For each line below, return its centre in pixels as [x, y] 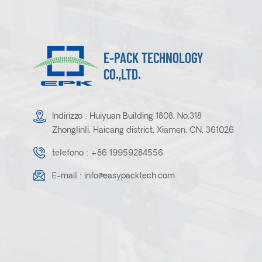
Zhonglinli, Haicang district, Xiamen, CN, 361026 [143, 131]
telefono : [71, 154]
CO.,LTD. [122, 74]
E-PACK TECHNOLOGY [153, 58]
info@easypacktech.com [130, 177]
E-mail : [68, 177]
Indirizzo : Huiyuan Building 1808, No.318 [127, 117]
